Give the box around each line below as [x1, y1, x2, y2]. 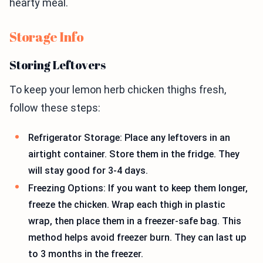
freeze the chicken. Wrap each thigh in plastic [28, 198, 225, 210]
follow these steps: [9, 101, 100, 114]
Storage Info [9, 28, 84, 45]
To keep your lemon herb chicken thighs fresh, [9, 83, 226, 96]
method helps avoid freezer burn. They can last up [28, 231, 247, 243]
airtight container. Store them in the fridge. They [28, 148, 240, 160]
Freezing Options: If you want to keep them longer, [28, 182, 248, 194]
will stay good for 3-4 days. [28, 164, 148, 176]
